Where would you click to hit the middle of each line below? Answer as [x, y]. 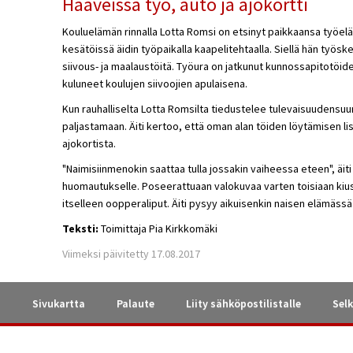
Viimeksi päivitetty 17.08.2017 [131, 253]
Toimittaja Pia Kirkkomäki [158, 228]
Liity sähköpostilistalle [243, 304]
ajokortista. [89, 143]
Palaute [136, 304]
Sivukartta [59, 304]
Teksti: [80, 228]
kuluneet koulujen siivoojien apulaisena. [154, 83]
